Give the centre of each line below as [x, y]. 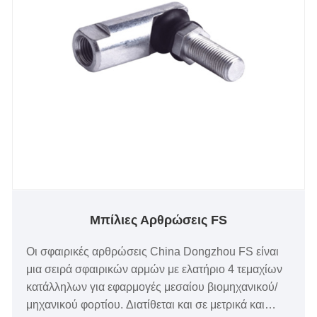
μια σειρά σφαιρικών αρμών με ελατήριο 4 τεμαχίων [155, 270]
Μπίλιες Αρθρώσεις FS [158, 220]
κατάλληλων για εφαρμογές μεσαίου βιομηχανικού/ [152, 287]
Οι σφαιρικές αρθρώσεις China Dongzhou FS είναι [153, 252]
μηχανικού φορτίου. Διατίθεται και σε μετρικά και [146, 305]
